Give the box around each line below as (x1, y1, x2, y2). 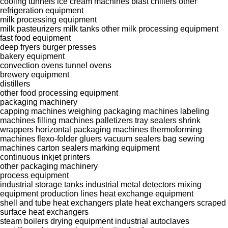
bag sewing (163, 134, 205, 143)
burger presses (42, 42, 96, 51)
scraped (197, 198, 226, 207)
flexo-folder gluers (37, 134, 102, 143)
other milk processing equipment (101, 24, 218, 33)
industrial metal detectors (85, 180, 176, 189)
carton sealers (37, 143, 88, 152)
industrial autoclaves (115, 216, 189, 225)
